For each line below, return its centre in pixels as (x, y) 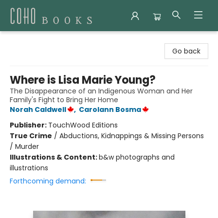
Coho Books (27, 40)
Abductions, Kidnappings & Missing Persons (132, 136)
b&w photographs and (137, 157)
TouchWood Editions (83, 125)
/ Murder (24, 146)
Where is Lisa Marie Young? (83, 80)
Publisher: (29, 125)
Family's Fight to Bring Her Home (64, 100)
